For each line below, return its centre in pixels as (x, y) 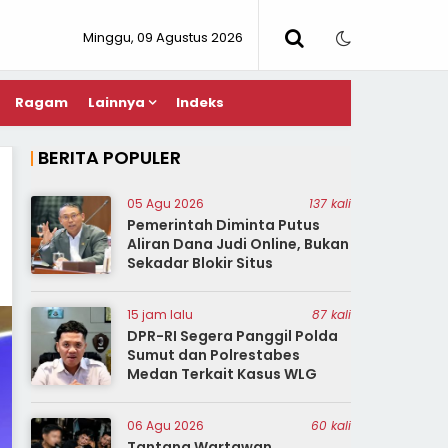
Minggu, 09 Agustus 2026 (162, 37)
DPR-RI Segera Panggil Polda (232, 336)
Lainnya (116, 102)
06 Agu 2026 (165, 425)
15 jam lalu (160, 314)
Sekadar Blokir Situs (200, 263)
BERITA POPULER (109, 157)
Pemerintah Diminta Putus (223, 225)
